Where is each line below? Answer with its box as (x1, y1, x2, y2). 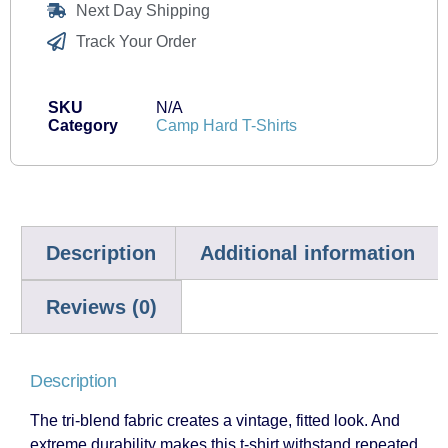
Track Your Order (75, 32, 196, 50)
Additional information (200, 242, 415, 264)
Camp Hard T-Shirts (156, 117, 297, 134)
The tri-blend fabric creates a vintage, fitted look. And (30, 411, 400, 429)
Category (48, 117, 118, 134)
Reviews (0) (46, 296, 157, 318)
